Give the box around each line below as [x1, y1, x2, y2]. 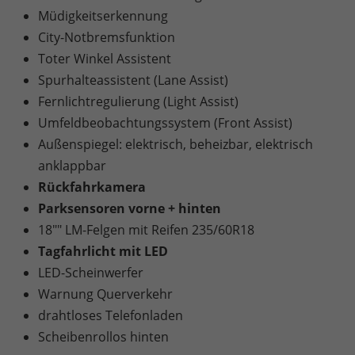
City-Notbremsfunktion [38, 29, 175, 47]
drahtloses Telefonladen [38, 307, 183, 325]
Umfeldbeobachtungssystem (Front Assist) [38, 114, 292, 132]
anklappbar [38, 157, 106, 175]
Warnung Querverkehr [38, 285, 173, 303]
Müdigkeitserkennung [38, 7, 168, 25]
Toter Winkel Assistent [38, 50, 171, 68]
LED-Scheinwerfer [38, 264, 143, 282]
